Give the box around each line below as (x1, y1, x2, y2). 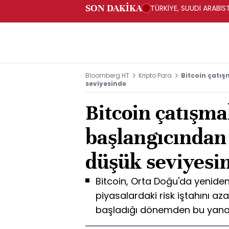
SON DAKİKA (85, 2, 142, 14)
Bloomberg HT (85, 71, 129, 80)
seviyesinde (85, 79, 126, 88)
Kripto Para (139, 71, 172, 80)
